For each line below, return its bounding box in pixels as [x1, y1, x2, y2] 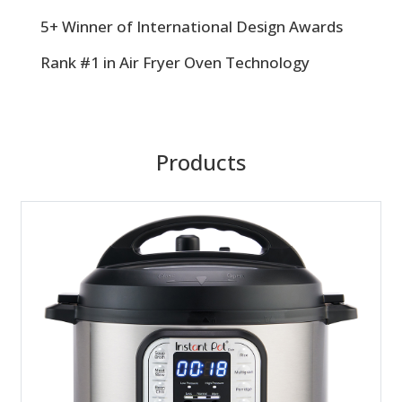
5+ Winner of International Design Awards [40, 16, 343, 38]
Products [156, 146, 246, 177]
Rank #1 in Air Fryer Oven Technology [40, 52, 310, 74]
